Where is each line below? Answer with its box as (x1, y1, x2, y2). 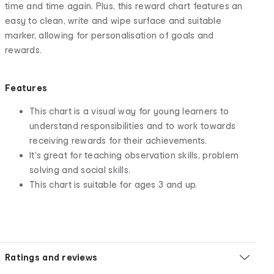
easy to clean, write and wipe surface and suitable (5, 15, 221, 26)
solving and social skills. (29, 164, 131, 175)
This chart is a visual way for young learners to (29, 105, 229, 116)
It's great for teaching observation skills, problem (29, 149, 239, 160)
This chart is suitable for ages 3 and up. (29, 179, 198, 190)
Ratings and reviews (5, 251, 98, 262)
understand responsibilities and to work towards (29, 120, 236, 131)
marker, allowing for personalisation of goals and (5, 29, 214, 40)
